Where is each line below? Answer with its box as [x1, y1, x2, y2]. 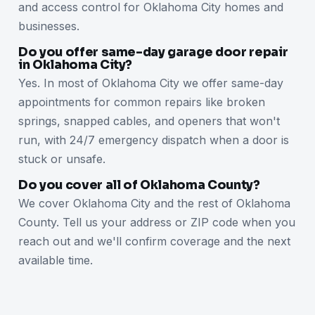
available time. [18, 252, 93, 267]
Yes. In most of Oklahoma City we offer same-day [18, 75, 283, 90]
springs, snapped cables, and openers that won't [18, 113, 280, 128]
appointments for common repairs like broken [18, 94, 265, 109]
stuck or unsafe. [18, 151, 105, 166]
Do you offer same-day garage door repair [18, 44, 288, 60]
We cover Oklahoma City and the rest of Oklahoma [18, 195, 290, 210]
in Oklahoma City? [18, 56, 133, 72]
